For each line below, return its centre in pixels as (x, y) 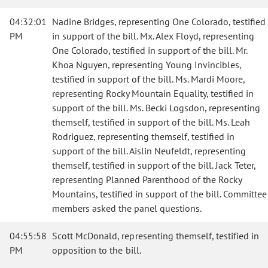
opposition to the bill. (97, 250)
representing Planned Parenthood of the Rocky (147, 179)
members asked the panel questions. (127, 208)
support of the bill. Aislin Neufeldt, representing (149, 151)
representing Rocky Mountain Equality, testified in (153, 93)
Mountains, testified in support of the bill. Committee (159, 194)
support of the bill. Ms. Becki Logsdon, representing (156, 108)
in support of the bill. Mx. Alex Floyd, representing (153, 36)
